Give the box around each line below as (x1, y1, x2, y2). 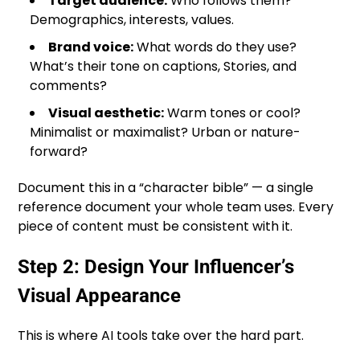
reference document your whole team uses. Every (18, 197, 334, 216)
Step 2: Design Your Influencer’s (18, 255, 295, 278)
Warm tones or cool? (164, 103, 301, 122)
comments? (30, 76, 108, 95)
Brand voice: (48, 37, 134, 56)
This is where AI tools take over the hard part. (18, 325, 305, 345)
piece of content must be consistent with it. (18, 216, 293, 235)
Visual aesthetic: (48, 103, 165, 122)
